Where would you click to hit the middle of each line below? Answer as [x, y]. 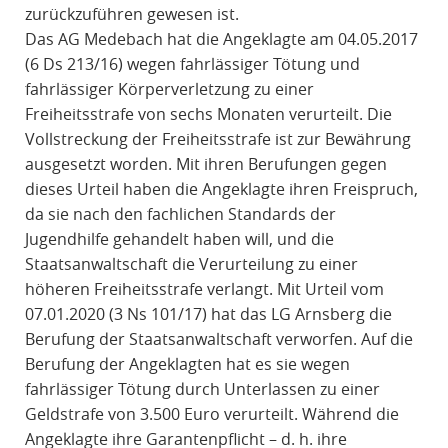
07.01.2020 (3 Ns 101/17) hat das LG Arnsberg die [208, 314]
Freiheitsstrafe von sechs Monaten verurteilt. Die [208, 114]
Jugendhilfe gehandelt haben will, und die [179, 239]
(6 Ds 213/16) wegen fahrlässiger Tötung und [192, 64]
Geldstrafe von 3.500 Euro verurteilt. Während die [211, 414]
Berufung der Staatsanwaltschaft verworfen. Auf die [218, 339]
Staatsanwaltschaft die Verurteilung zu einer [191, 264]
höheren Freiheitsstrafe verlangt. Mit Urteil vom [204, 289]
